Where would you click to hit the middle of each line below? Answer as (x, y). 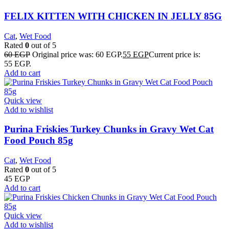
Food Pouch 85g (39, 141)
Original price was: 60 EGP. (77, 54)
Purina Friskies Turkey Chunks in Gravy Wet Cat (109, 129)
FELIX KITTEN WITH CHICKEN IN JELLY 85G (113, 16)
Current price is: (175, 54)
